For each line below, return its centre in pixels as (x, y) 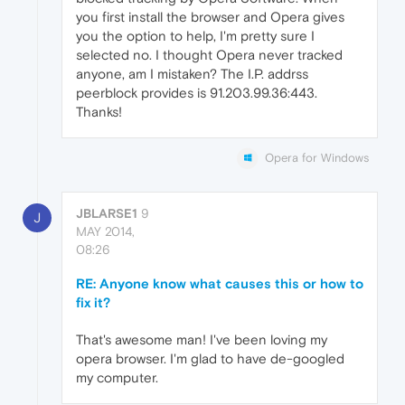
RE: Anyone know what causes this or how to (220, 284)
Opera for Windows (317, 158)
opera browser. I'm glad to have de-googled (210, 359)
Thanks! (99, 112)
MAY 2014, (105, 232)
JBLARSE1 (107, 214)
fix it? (93, 303)
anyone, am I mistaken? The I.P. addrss (192, 74)
